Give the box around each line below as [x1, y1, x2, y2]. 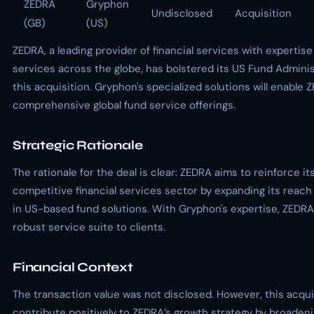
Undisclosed [151, 6, 212, 20]
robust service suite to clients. [13, 220, 165, 234]
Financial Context [13, 259, 133, 275]
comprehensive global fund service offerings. [13, 98, 235, 112]
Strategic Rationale [13, 137, 143, 153]
